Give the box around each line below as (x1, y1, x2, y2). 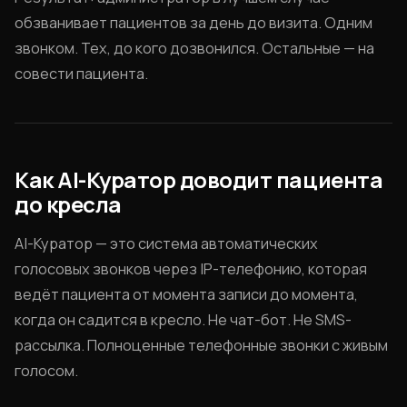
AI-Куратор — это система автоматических (15, 233, 318, 253)
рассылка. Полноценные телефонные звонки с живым (15, 335, 388, 355)
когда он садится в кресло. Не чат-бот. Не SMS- (15, 310, 352, 330)
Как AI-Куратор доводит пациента (15, 164, 383, 194)
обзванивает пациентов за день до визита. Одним (15, 13, 372, 33)
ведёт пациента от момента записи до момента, (15, 284, 358, 304)
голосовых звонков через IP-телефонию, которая (15, 259, 367, 279)
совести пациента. (15, 64, 148, 84)
